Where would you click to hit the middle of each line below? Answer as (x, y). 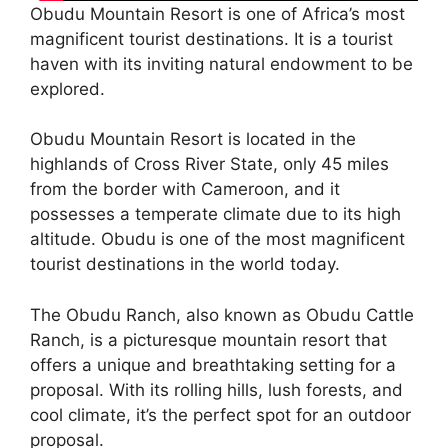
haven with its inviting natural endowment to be (221, 63)
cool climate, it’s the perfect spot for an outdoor (220, 414)
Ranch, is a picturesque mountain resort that (208, 339)
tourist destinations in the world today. (185, 264)
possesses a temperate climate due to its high (215, 214)
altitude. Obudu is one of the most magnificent (217, 239)
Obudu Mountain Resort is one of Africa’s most (217, 13)
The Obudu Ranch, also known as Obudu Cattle (222, 314)
